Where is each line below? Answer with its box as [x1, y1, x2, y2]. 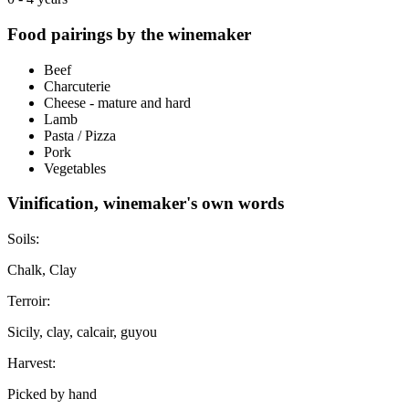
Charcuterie [44, 78, 110, 94]
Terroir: [7, 293, 50, 309]
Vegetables [44, 160, 106, 176]
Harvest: [7, 355, 56, 372]
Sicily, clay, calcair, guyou [7, 324, 157, 341]
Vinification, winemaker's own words [7, 194, 284, 214]
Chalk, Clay [7, 262, 77, 278]
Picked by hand [7, 386, 97, 403]
